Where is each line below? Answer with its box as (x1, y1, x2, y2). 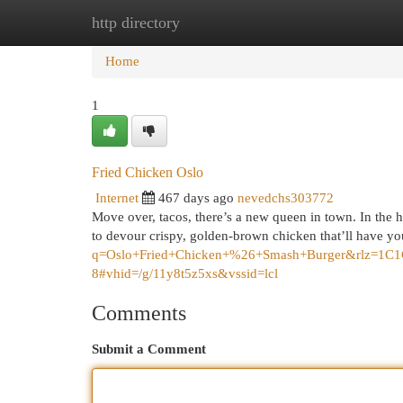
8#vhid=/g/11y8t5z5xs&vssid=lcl (92, 266, 278, 281)
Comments (92, 301, 186, 325)
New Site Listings (180, 15, 278, 30)
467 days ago (158, 191, 234, 205)
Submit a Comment (92, 342, 206, 356)
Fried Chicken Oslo (92, 165, 203, 180)
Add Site (305, 15, 354, 30)
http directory (92, 13, 180, 31)
